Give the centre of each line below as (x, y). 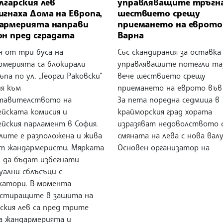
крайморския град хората (165, 111)
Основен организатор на (163, 147)
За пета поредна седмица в (168, 99)
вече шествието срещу (161, 75)
